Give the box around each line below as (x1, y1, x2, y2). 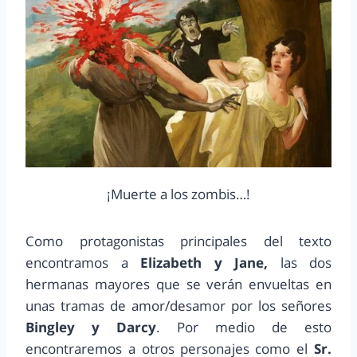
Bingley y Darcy (25, 317, 156, 336)
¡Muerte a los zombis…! (107, 184, 250, 203)
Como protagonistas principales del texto (25, 231, 331, 250)
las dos (268, 253, 331, 272)
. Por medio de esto (156, 317, 331, 336)
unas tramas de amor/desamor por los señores (25, 296, 331, 315)
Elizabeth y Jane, (140, 253, 268, 272)
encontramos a (25, 253, 140, 272)
